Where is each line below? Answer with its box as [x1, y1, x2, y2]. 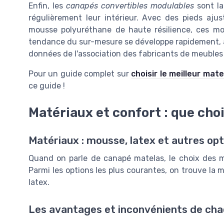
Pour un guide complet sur [28, 69, 131, 79]
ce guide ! [28, 81, 65, 91]
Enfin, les [28, 1, 66, 11]
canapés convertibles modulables [66, 1, 194, 11]
